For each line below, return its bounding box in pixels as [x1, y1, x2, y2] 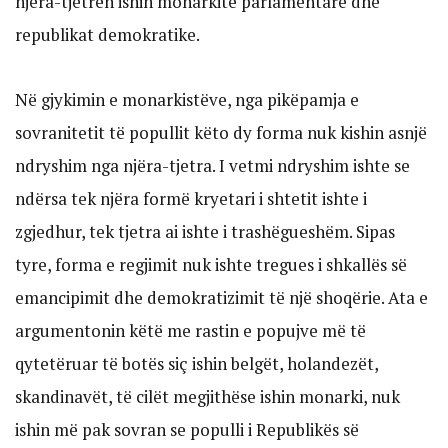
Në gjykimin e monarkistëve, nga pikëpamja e [15, 88, 359, 112]
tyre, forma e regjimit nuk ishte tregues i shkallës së [15, 253, 407, 277]
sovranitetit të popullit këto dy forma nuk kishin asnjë [15, 121, 427, 145]
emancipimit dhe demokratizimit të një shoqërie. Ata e [15, 286, 428, 310]
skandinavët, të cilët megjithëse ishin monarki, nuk [15, 385, 400, 409]
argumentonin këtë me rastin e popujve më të [15, 319, 366, 343]
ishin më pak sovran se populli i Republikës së [15, 418, 359, 442]
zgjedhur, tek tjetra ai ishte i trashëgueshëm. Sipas [15, 220, 395, 244]
